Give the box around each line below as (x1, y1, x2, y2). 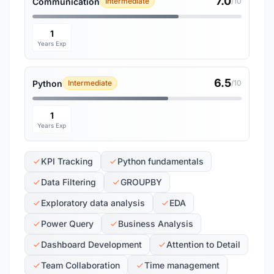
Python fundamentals (117, 156, 204, 166)
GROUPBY (120, 177, 162, 187)
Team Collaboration (41, 260, 120, 270)
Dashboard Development (41, 239, 142, 250)
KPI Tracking (41, 156, 93, 166)
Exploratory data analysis (41, 198, 145, 208)
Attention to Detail (166, 239, 240, 250)
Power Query (41, 218, 94, 229)
